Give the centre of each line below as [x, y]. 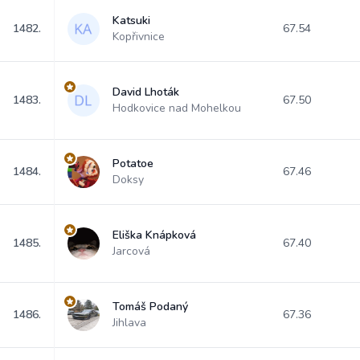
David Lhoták [146, 92]
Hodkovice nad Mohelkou [177, 108]
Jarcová [131, 251]
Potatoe [133, 164]
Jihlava [129, 323]
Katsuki [131, 20]
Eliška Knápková [154, 235]
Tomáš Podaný [150, 307]
